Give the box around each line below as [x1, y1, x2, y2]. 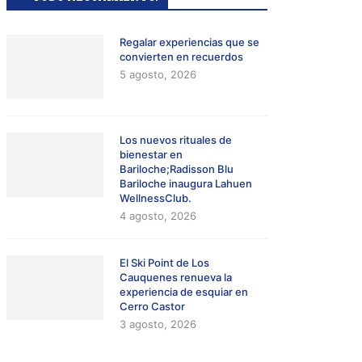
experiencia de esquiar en [120, 285, 249, 299]
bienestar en [120, 148, 183, 162]
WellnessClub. [120, 192, 192, 205]
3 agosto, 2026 [120, 318, 197, 331]
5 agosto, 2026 [120, 68, 197, 82]
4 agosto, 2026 [120, 209, 197, 223]
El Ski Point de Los [120, 256, 210, 270]
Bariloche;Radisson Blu [120, 162, 234, 176]
